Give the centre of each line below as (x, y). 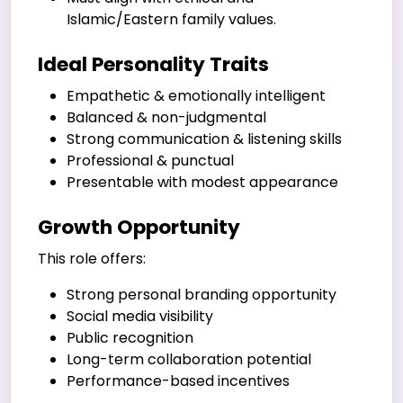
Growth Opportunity (139, 227)
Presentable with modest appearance (202, 182)
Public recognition (130, 337)
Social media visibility (140, 316)
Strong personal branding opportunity (201, 294)
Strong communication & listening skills (204, 139)
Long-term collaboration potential (189, 359)
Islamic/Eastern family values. (171, 19)
